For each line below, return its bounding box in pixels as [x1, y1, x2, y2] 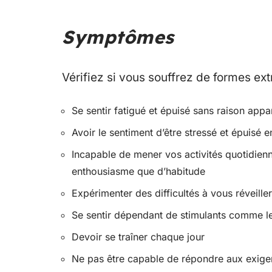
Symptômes [62, 25, 174, 49]
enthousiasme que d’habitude [72, 165, 205, 177]
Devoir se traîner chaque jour [72, 230, 205, 243]
